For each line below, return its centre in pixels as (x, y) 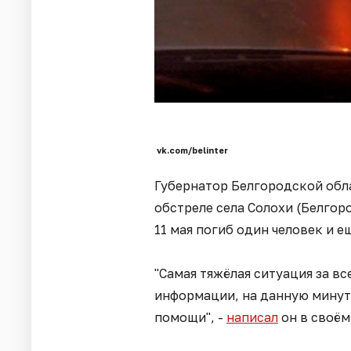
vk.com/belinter (191, 150)
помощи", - (190, 318)
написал (252, 318)
